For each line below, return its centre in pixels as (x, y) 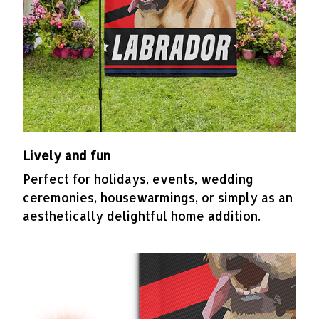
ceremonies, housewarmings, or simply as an (158, 197)
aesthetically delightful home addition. (142, 215)
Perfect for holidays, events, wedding (138, 178)
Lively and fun (68, 156)
